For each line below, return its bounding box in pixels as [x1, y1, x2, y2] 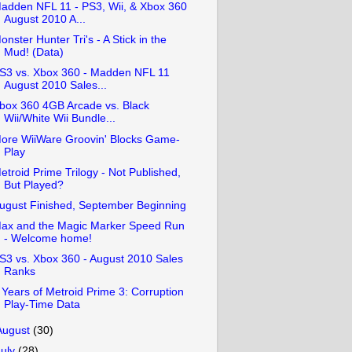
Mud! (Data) [3, 46, 64, 59]
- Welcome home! [3, 232, 92, 244]
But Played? [3, 178, 64, 191]
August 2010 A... [3, 13, 86, 25]
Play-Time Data [3, 299, 80, 311]
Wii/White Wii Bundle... [3, 112, 115, 125]
